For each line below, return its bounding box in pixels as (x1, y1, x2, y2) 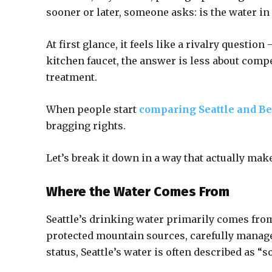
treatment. (46, 71, 97, 83)
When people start (46, 103, 139, 115)
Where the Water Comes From (46, 183, 229, 200)
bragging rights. (46, 120, 126, 132)
